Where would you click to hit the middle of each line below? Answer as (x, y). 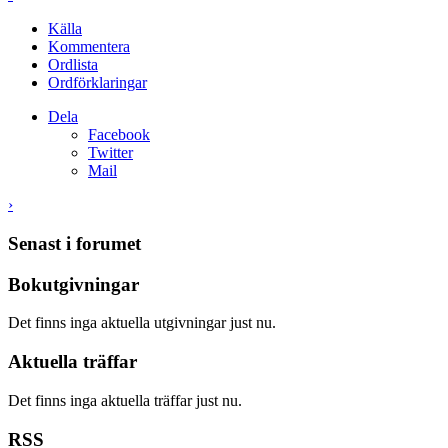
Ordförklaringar (97, 83)
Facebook (119, 135)
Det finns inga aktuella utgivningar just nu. (142, 323)
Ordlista (73, 65)
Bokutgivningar (73, 284)
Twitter (110, 153)
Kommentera (89, 47)
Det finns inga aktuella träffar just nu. (125, 400)
